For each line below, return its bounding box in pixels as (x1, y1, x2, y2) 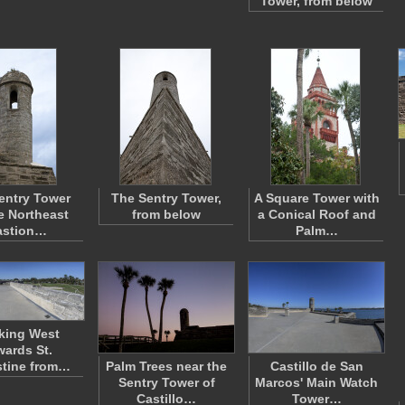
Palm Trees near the (106, 359, 227, 373)
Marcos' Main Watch (255, 375, 378, 390)
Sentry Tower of (118, 375, 215, 390)
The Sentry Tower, (111, 191, 221, 205)
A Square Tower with (253, 191, 380, 205)
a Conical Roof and (257, 207, 376, 221)
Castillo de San (269, 359, 363, 373)
